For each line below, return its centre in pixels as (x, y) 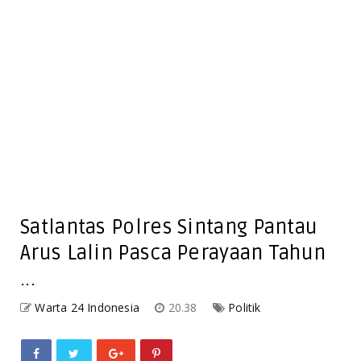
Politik (245, 307)
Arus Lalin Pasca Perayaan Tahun (173, 253)
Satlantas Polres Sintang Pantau (169, 227)
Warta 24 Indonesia (87, 307)
